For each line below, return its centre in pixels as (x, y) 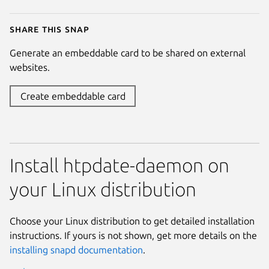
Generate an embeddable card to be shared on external (128, 53)
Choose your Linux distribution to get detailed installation (132, 221)
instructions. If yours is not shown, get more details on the (133, 235)
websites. (30, 67)
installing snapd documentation (76, 249)
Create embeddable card (73, 96)
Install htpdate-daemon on (119, 165)
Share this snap (50, 29)
